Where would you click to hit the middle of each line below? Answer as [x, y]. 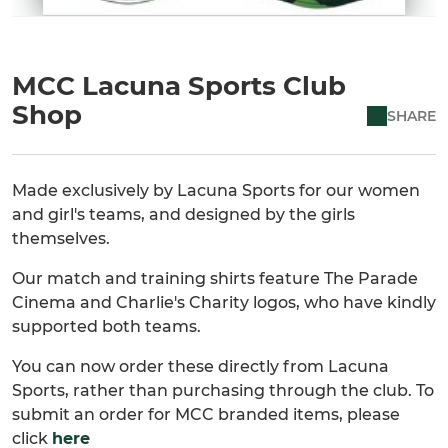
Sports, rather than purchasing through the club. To [223, 391]
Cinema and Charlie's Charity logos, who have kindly [224, 303]
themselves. [61, 239]
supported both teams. [106, 327]
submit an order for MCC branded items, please [206, 415]
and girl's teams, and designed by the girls [183, 215]
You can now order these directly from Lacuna [200, 367]
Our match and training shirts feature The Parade [215, 279]
